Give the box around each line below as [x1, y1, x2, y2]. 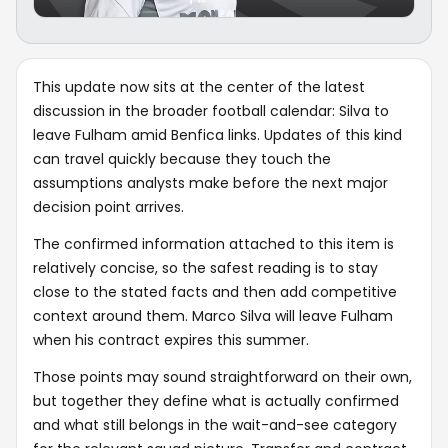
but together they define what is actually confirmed [33, 390, 399, 411]
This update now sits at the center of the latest [33, 76, 365, 97]
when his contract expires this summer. [33, 329, 309, 350]
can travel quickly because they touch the [33, 148, 331, 169]
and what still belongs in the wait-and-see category [33, 414, 397, 435]
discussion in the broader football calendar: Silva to [33, 100, 389, 121]
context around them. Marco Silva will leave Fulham [33, 305, 393, 326]
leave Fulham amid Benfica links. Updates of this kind [33, 124, 402, 145]
